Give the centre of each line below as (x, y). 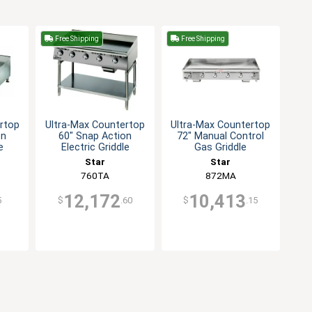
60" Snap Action (95, 136)
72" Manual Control (221, 136)
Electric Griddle (95, 148)
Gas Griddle (221, 148)
